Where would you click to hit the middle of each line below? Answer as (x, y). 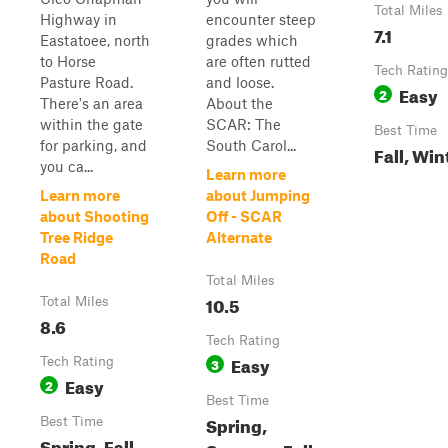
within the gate (91, 124)
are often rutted (258, 61)
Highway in (78, 19)
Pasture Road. (86, 82)
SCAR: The (243, 124)
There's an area (91, 103)
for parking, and (93, 145)
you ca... (66, 166)
